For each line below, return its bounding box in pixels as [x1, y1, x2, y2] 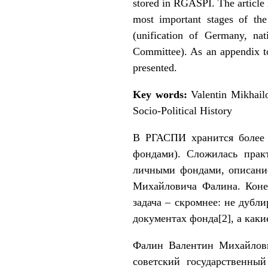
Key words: [133, 88, 191, 100]
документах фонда [133, 212, 218, 224]
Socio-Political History [133, 104, 232, 117]
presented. [133, 61, 177, 74]
